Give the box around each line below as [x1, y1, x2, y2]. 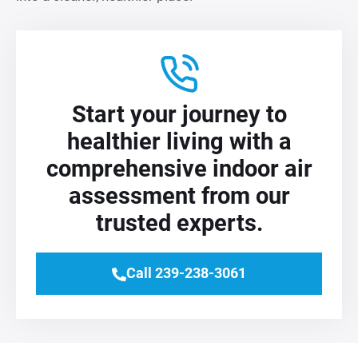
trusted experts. [95, 209, 263, 237]
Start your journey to [71, 100, 287, 128]
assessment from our [68, 181, 290, 209]
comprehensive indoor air [46, 154, 312, 182]
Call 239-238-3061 [125, 265, 246, 281]
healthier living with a [66, 127, 292, 155]
